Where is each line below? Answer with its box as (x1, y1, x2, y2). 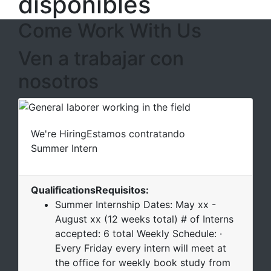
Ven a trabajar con (18, 47, 184, 70)
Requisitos (96, 183, 146, 196)
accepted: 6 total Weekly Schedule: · (55, 227, 222, 240)
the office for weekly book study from (55, 256, 230, 269)
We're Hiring (31, 127, 87, 140)
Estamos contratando (87, 127, 185, 140)
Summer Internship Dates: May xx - (55, 198, 216, 211)
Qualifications (31, 183, 96, 196)
